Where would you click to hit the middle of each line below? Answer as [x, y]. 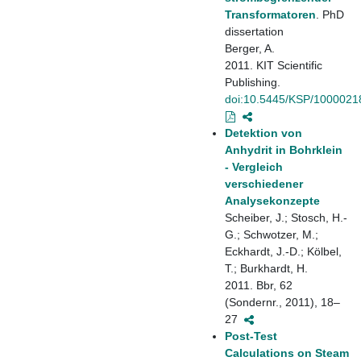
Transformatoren [270, 14]
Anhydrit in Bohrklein [284, 149]
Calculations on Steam [287, 353]
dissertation [254, 31]
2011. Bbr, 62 [259, 285]
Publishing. [253, 82]
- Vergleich [254, 166]
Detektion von [263, 133]
